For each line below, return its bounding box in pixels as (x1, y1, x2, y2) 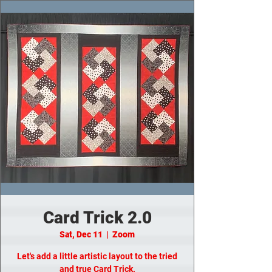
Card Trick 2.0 (42, 208, 152, 228)
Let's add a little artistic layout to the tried (17, 251, 177, 261)
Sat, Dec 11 (59, 229, 103, 239)
